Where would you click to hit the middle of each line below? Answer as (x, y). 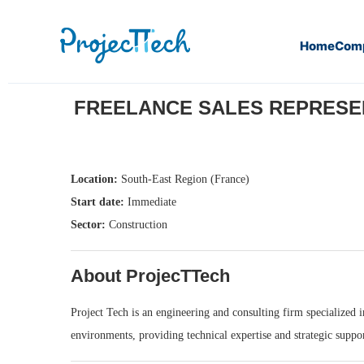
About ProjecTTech (150, 276)
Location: (94, 179)
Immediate (150, 202)
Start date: (97, 202)
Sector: (88, 225)
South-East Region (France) (184, 179)
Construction (136, 225)
